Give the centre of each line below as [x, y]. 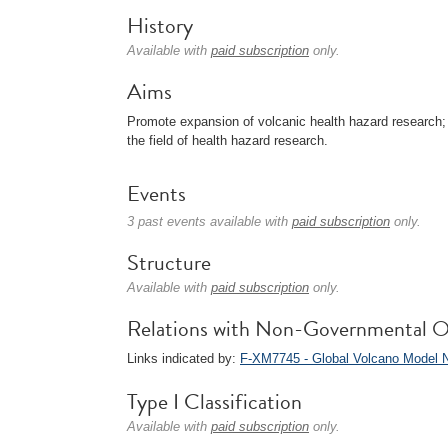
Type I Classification [214, 401]
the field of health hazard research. [227, 140]
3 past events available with [209, 221]
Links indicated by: [183, 358]
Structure [169, 262]
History [160, 25]
